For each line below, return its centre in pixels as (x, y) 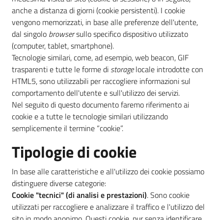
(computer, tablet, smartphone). (63, 46)
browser (61, 34)
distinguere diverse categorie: (59, 183)
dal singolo (30, 34)
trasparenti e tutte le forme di (61, 69)
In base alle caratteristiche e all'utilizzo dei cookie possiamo (108, 171)
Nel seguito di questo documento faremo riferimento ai (100, 105)
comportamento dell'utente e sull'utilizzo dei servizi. (96, 93)
